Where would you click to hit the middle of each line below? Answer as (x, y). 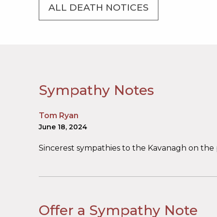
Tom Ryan (59, 116)
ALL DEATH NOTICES (99, 8)
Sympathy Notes (96, 90)
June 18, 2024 (63, 127)
